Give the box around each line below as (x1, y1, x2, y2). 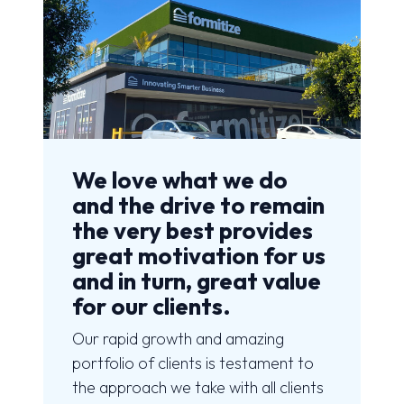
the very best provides (72, 216, 313, 246)
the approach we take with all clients (72, 377, 324, 399)
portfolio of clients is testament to (72, 353, 314, 374)
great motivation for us (72, 241, 326, 271)
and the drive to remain (72, 190, 325, 221)
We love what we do (72, 165, 288, 196)
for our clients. (72, 291, 231, 322)
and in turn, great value (72, 266, 321, 297)
